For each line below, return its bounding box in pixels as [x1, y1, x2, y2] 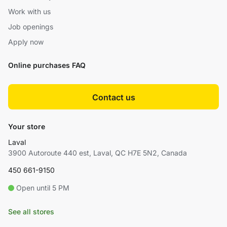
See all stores [8, 207, 54, 216]
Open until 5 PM [16, 183, 69, 193]
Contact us [92, 92, 135, 102]
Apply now [8, 37, 44, 47]
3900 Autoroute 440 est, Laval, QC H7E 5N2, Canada [8, 148, 187, 158]
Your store [8, 122, 45, 131]
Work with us [8, 7, 51, 16]
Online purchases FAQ [8, 61, 86, 70]
